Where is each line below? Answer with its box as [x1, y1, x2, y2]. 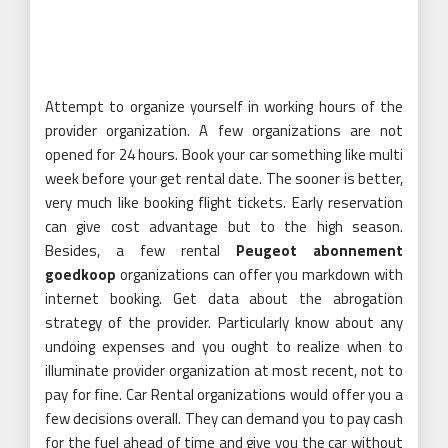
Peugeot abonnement [236, 239, 403, 263]
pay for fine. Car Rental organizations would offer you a [45, 383, 403, 407]
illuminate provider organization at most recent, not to [45, 359, 403, 383]
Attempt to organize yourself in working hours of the [45, 95, 403, 119]
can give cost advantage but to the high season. [45, 215, 403, 239]
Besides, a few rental [45, 239, 220, 263]
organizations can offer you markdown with [116, 263, 403, 287]
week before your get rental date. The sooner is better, [45, 167, 403, 191]
